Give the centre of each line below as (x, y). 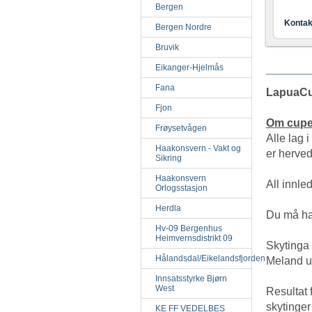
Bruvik (167, 47)
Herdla (168, 208)
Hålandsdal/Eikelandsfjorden (210, 258)
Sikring (169, 158)
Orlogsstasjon (181, 188)
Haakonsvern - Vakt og (198, 148)
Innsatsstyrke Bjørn (191, 279)
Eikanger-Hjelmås (189, 68)
